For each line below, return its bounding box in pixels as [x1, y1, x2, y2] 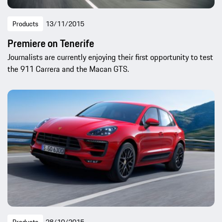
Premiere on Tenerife [7, 36, 94, 52]
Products [12, 18, 38, 30]
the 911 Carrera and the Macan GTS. [7, 63, 129, 75]
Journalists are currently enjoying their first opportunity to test [7, 51, 213, 63]
